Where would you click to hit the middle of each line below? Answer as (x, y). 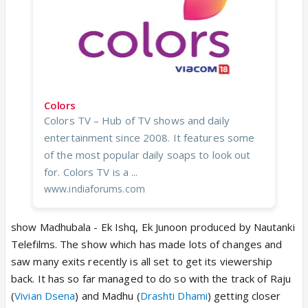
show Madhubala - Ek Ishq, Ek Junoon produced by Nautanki (153, 227)
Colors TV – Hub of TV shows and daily (137, 120)
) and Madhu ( (108, 296)
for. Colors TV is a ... (91, 172)
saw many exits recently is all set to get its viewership (142, 261)
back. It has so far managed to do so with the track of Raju (151, 278)
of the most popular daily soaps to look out (147, 155)
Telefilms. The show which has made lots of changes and (147, 244)
